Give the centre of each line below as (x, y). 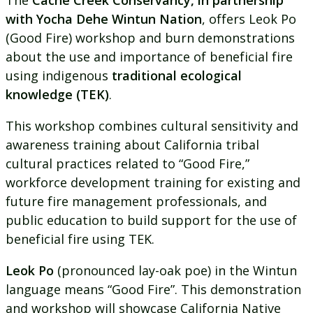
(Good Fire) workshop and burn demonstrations (150, 38)
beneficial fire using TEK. (80, 239)
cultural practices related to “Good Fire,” (128, 164)
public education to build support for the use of (151, 220)
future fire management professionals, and (136, 202)
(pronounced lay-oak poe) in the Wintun (175, 271)
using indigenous (59, 76)
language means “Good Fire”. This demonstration (153, 290)
